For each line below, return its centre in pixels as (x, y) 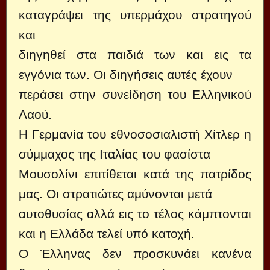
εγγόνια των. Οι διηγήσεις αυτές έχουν (126, 74)
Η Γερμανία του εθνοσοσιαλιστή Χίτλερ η (135, 134)
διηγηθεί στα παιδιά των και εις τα (135, 55)
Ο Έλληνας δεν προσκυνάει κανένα (135, 253)
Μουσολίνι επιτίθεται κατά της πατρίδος (135, 174)
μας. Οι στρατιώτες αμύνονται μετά (115, 194)
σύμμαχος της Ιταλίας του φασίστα (115, 154)
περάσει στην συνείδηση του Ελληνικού (135, 94)
